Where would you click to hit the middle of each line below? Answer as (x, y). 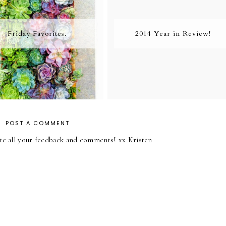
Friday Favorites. (37, 34)
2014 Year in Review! (173, 34)
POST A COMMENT (37, 123)
